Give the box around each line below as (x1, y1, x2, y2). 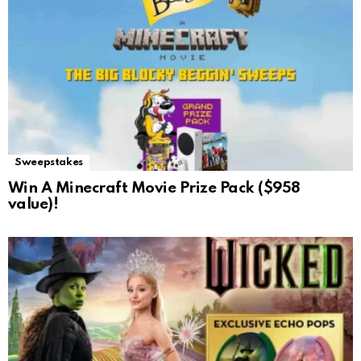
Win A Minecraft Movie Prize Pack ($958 (8, 180, 301, 196)
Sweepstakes (15, 156, 84, 168)
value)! (8, 196, 59, 212)
